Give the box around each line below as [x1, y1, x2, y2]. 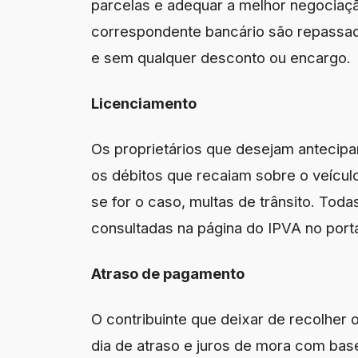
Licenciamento [91, 93, 197, 112]
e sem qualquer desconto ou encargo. [91, 48, 351, 66]
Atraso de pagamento [91, 264, 245, 282]
